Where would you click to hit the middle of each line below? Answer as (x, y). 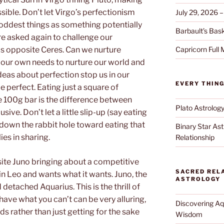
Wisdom (189, 214)
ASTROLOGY (198, 179)
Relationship (195, 137)
